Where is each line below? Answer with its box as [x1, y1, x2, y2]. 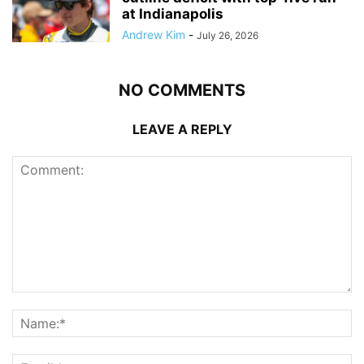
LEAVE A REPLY [132, 120, 232, 137]
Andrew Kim [122, 27, 185, 41]
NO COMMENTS [119, 80, 245, 100]
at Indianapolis [122, 5, 223, 22]
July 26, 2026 [197, 28, 258, 41]
